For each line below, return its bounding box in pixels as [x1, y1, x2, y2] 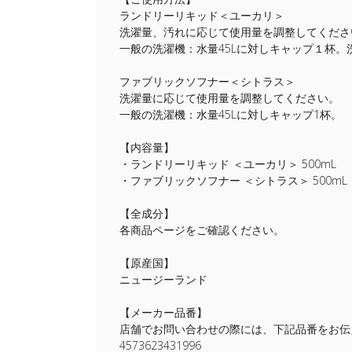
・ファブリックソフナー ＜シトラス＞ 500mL [119, 173, 347, 188]
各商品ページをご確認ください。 [119, 222, 284, 237]
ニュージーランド [119, 272, 207, 287]
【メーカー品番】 [119, 305, 207, 320]
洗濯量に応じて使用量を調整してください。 [119, 90, 339, 105]
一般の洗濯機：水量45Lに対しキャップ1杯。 [119, 107, 342, 122]
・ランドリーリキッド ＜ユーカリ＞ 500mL [119, 156, 336, 171]
